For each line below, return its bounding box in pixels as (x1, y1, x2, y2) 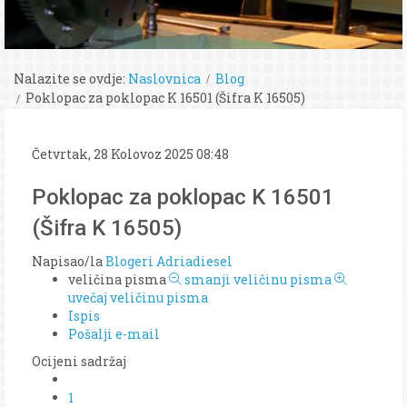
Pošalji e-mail (68, 324, 160, 342)
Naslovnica (128, 70, 201, 87)
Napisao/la (32, 252, 105, 270)
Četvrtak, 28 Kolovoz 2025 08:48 (32, 144, 229, 163)
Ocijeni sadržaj (32, 352, 126, 370)
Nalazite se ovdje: (14, 70, 125, 87)
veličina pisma (68, 270, 166, 288)
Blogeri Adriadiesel (105, 252, 233, 270)
